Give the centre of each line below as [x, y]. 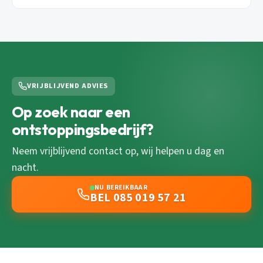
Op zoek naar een [71, 112]
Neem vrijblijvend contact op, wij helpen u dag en [118, 151]
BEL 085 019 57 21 [138, 198]
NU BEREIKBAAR [121, 187]
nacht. [25, 167]
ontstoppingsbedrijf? [83, 129]
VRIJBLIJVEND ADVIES [68, 86]
